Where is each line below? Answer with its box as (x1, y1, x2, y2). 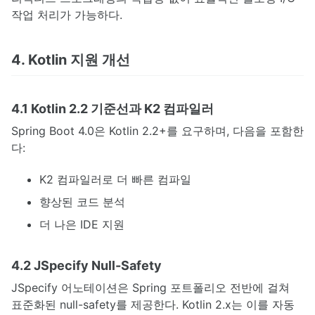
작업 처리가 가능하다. (11, 8, 122, 22)
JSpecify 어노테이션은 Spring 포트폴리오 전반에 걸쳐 (11, 280, 290, 295)
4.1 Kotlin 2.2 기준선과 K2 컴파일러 (11, 101, 214, 117)
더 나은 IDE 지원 (39, 217, 124, 231)
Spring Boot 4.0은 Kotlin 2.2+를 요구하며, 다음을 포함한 (11, 124, 304, 139)
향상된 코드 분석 (39, 194, 125, 209)
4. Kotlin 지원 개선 (11, 51, 130, 69)
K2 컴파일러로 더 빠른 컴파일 (39, 172, 191, 186)
